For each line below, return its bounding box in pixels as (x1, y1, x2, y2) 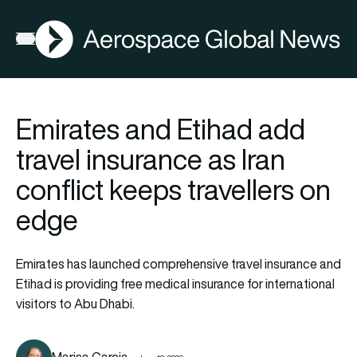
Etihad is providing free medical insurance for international (16, 274, 335, 292)
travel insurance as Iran (16, 139, 285, 178)
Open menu (15, 33, 80, 51)
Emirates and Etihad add (16, 109, 305, 148)
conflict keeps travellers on (16, 170, 331, 209)
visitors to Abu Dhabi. (16, 294, 135, 312)
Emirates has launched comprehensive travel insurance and (16, 254, 341, 273)
